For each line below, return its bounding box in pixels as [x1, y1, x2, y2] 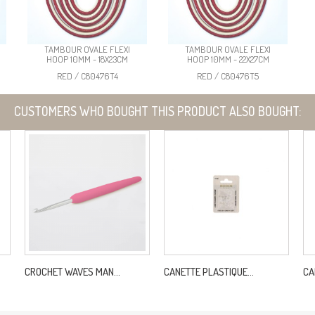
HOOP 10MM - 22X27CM [186, 53, 269, 65]
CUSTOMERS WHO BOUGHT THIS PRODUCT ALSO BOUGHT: [14, 103, 301, 119]
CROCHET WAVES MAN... [25, 264, 120, 278]
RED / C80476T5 [197, 70, 259, 82]
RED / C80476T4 [56, 70, 118, 82]
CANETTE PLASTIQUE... [164, 264, 254, 278]
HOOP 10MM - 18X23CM [46, 53, 128, 65]
